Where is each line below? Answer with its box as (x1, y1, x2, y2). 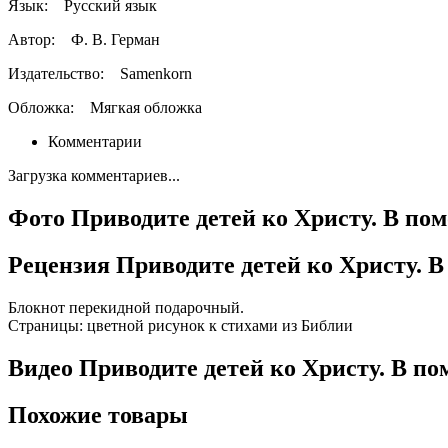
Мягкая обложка (90, 99, 202, 117)
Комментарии (48, 133, 142, 151)
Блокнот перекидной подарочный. (8, 298, 244, 316)
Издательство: (8, 65, 116, 83)
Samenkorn (116, 65, 192, 83)
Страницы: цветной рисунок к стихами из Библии (8, 316, 353, 334)
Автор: (8, 31, 67, 49)
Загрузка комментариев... (8, 167, 180, 185)
